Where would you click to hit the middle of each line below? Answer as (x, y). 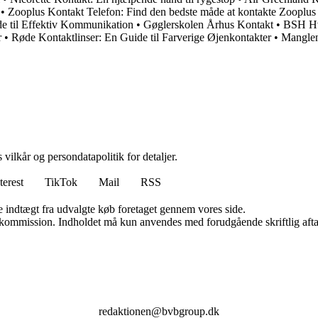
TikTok (61, 182)
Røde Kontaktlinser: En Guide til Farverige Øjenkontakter (141, 38)
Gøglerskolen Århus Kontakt (208, 25)
